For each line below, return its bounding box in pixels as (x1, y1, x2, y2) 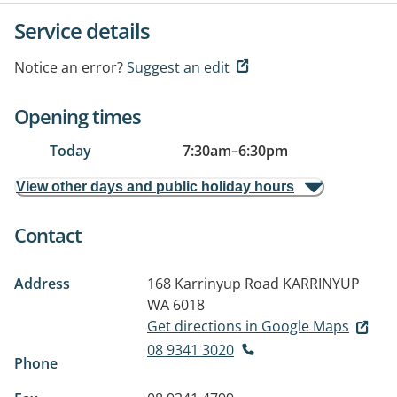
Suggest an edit (127, 58, 230, 77)
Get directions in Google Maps (147, 316, 349, 336)
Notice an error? (14, 58, 123, 77)
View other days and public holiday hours (16, 179, 294, 194)
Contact (14, 222, 82, 248)
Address (14, 274, 70, 293)
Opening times (14, 103, 141, 129)
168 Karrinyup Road (147, 274, 279, 293)
